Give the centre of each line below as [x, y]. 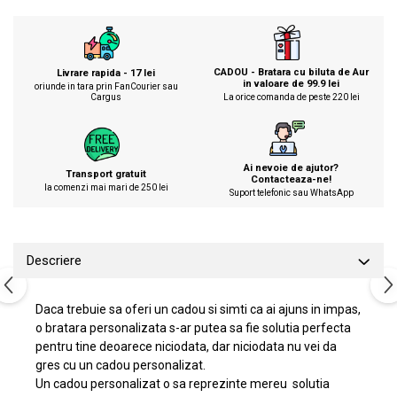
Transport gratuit [106, 174]
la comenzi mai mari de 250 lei [106, 187]
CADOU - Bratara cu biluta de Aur [291, 72]
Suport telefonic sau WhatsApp [291, 193]
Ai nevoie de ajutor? [291, 168]
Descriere [54, 261]
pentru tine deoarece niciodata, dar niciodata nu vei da [186, 346]
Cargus [106, 97]
